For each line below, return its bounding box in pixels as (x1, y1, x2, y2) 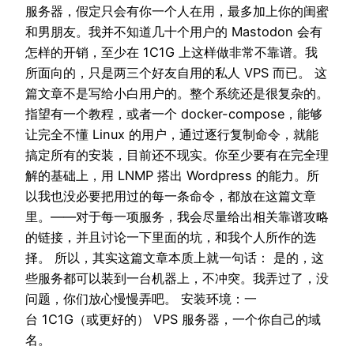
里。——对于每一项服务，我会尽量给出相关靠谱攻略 (25, 209, 329, 225)
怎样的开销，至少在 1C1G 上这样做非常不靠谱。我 (25, 44, 318, 61)
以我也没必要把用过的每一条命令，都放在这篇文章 (25, 188, 316, 205)
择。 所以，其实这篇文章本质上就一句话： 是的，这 (25, 250, 324, 266)
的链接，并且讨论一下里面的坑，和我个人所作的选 (25, 229, 316, 246)
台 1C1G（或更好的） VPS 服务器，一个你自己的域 (25, 311, 321, 328)
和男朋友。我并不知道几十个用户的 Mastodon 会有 (25, 24, 322, 40)
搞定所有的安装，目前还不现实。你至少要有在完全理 (25, 147, 329, 164)
